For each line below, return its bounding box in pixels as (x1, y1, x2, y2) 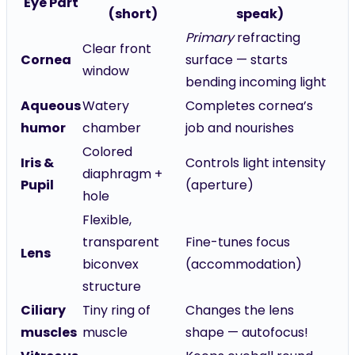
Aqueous (21, 97, 81, 115)
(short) (109, 5, 158, 23)
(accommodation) (185, 255, 302, 273)
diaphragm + (82, 165, 162, 183)
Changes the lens (185, 301, 294, 319)
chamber (82, 119, 141, 137)
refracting (234, 29, 300, 47)
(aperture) (185, 176, 254, 194)
